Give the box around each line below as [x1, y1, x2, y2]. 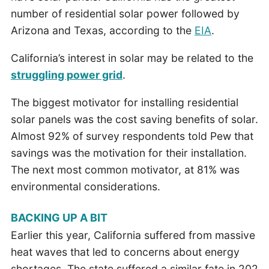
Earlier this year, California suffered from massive [10, 229, 255, 241]
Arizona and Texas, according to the [10, 24, 195, 37]
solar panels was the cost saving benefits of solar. [10, 112, 258, 125]
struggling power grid [10, 68, 122, 81]
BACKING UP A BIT [10, 211, 107, 224]
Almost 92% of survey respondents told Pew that [10, 129, 253, 142]
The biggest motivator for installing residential [10, 95, 238, 109]
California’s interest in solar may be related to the [10, 51, 253, 64]
